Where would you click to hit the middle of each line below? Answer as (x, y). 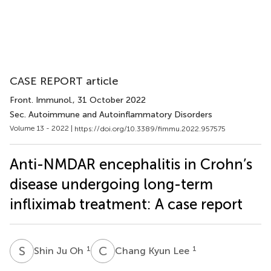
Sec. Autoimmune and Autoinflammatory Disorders (111, 115)
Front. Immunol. (41, 100)
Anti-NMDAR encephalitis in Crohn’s (131, 164)
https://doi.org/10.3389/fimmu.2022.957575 (150, 129)
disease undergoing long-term (111, 184)
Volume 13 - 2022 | (42, 128)
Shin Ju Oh (60, 250)
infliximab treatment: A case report (126, 204)
